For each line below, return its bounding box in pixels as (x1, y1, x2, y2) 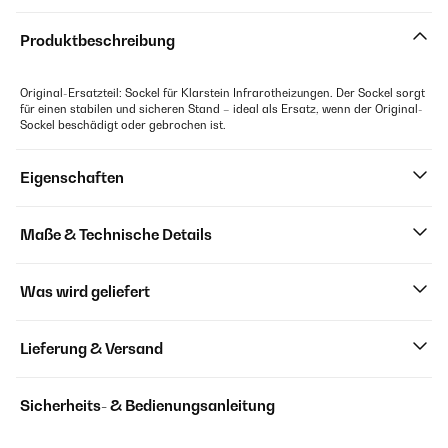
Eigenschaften (20, 169, 124, 186)
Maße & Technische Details (20, 226, 212, 243)
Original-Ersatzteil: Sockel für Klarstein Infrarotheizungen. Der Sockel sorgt (20, 86, 425, 100)
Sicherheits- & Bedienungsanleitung (20, 397, 275, 414)
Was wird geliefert (20, 283, 150, 300)
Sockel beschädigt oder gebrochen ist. (20, 118, 226, 132)
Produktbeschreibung (20, 32, 175, 49)
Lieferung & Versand (20, 340, 163, 357)
